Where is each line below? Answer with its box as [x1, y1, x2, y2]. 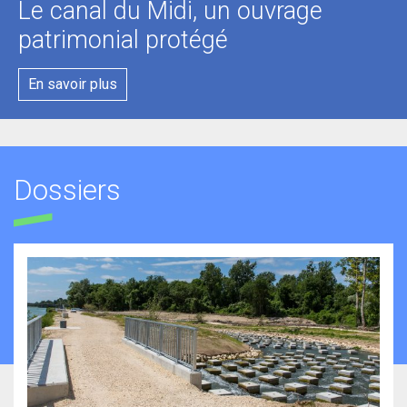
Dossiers [14, 173, 121, 207]
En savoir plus [28, 74, 117, 93]
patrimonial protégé [18, 25, 228, 55]
